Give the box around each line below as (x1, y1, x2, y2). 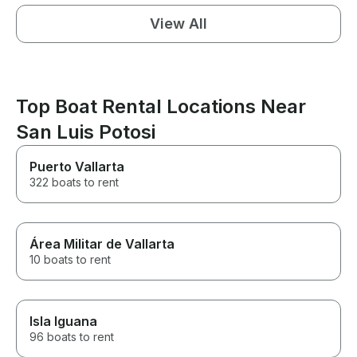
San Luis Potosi (16, 120, 155, 144)
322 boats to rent (29, 175, 119, 190)
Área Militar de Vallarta (29, 236, 175, 253)
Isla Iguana (29, 313, 97, 330)
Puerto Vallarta (29, 159, 124, 175)
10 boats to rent (29, 253, 111, 267)
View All (150, 15, 207, 33)
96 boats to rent (29, 330, 114, 344)
